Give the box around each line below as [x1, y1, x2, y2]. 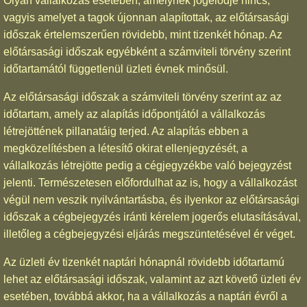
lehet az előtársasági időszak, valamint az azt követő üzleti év [3, 273, 301, 286]
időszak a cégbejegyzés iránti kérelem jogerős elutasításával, [3, 211, 301, 223]
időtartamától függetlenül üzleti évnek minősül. [3, 63, 228, 75]
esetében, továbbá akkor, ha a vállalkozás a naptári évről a [3, 291, 287, 303]
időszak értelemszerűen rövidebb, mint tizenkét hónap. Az [3, 29, 282, 41]
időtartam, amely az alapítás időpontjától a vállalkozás [3, 108, 265, 121]
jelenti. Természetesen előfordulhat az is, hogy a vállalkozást [3, 177, 297, 189]
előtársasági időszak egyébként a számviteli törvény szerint [3, 46, 291, 58]
